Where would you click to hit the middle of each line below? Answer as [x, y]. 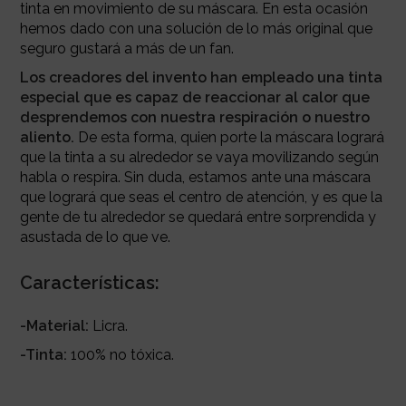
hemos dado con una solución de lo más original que [196, 28]
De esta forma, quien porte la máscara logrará [229, 137]
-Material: [54, 325]
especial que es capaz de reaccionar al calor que [194, 97]
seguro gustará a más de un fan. [126, 48]
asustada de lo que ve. [95, 237]
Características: [89, 282]
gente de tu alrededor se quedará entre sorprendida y [198, 217]
